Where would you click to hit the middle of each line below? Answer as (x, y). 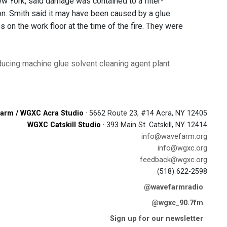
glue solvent (75, 64)
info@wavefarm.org (174, 137)
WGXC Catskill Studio (64, 125)
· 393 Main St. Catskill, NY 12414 (154, 125)
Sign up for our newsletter (157, 219)
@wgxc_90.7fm (177, 203)
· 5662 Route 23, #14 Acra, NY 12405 (145, 113)
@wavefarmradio (174, 187)
